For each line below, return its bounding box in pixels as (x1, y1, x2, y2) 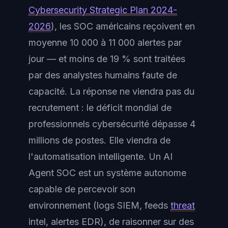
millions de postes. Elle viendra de (28, 134, 170, 146)
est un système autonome (76, 167, 186, 178)
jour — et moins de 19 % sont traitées (28, 53, 185, 64)
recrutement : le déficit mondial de (28, 102, 172, 113)
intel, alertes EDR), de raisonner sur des (28, 216, 194, 227)
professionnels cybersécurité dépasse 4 (28, 118, 195, 129)
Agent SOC (28, 167, 76, 178)
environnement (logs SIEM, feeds (28, 199, 170, 211)
